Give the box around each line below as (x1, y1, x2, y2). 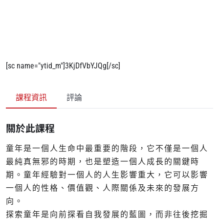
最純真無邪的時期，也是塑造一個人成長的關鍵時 (6, 157, 199, 167)
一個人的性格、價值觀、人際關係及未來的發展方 (6, 183, 199, 193)
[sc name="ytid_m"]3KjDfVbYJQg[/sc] (6, 61, 120, 71)
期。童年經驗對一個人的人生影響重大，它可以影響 (6, 170, 208, 180)
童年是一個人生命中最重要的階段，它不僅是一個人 (6, 144, 208, 153)
